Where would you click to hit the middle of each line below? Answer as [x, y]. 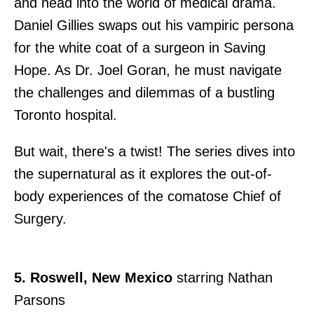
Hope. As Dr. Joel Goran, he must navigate [148, 70]
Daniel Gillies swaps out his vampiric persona [154, 25]
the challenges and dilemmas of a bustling [144, 92]
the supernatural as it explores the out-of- [143, 173]
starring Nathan [223, 277]
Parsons [40, 300]
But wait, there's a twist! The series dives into [155, 151]
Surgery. [40, 218]
